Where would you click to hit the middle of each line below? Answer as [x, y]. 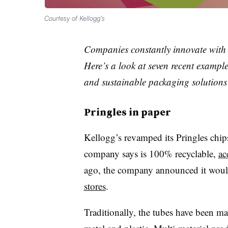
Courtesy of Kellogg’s [75, 18]
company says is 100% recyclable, [151, 153]
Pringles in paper [127, 112]
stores [95, 186]
